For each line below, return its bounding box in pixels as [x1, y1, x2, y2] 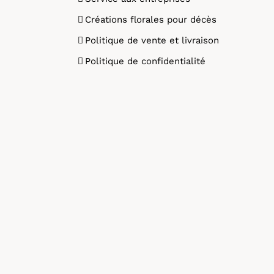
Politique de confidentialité [85, 56, 206, 67]
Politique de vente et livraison [85, 35, 219, 46]
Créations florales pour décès [85, 14, 217, 25]
